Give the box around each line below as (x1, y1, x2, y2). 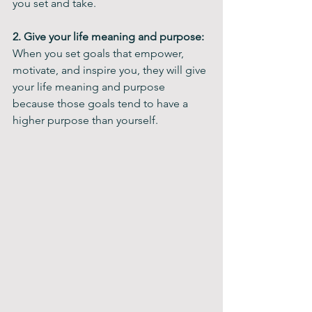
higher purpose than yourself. (13, 114, 158, 127)
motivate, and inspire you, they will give (13, 63, 209, 77)
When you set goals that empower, (13, 47, 187, 60)
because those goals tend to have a (13, 97, 191, 110)
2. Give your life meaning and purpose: (13, 30, 207, 43)
